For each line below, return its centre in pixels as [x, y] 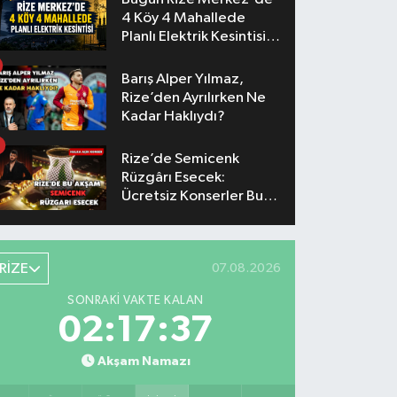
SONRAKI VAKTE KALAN [136, 300]
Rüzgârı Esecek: [174, 178]
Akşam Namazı [144, 361]
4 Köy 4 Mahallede [184, 18]
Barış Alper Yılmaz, [183, 80]
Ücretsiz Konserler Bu [193, 197]
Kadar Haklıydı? [174, 117]
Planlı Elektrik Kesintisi [194, 36]
